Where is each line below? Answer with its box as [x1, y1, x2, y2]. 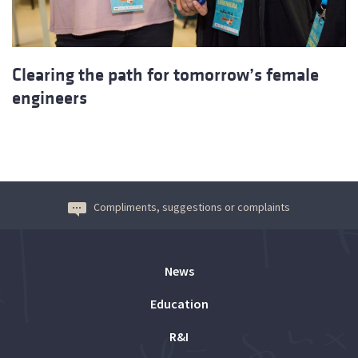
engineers [12, 87, 87, 108]
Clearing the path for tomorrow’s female [12, 64, 319, 85]
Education [149, 295, 209, 312]
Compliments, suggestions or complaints [93, 199, 290, 214]
